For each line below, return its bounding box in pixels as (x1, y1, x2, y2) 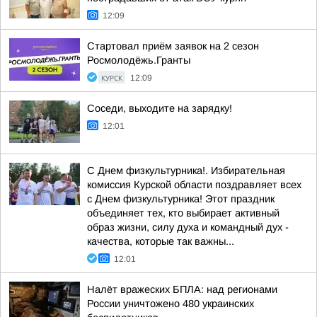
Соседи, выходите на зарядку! (87, 103, 232, 114)
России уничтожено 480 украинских (87, 298, 254, 309)
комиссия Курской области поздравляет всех (87, 179, 301, 190)
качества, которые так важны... (87, 236, 234, 247)
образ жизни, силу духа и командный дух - (87, 221, 289, 233)
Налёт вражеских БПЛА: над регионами (87, 284, 277, 295)
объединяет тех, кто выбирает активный (87, 207, 279, 219)
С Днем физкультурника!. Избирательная (87, 165, 285, 176)
